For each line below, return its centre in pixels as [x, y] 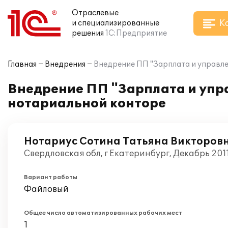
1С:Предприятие [136, 33]
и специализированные [116, 23]
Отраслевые [95, 13]
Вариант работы [51, 177]
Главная [22, 64]
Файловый [46, 189]
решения [88, 33]
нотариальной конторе [87, 104]
